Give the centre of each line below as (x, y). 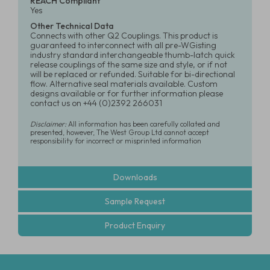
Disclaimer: (48, 124)
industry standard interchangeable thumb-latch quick (133, 55)
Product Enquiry (135, 225)
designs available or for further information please (127, 93)
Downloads (135, 177)
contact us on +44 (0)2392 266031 (96, 103)
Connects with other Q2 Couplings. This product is (124, 36)
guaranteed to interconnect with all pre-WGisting (123, 45)
